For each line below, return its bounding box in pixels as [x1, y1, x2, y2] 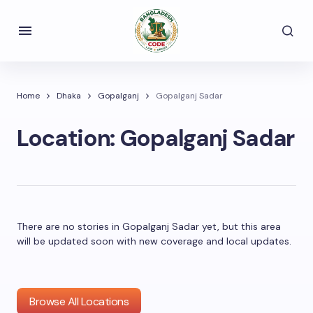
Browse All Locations [29, 294, 129, 309]
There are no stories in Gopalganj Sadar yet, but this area [17, 220, 281, 233]
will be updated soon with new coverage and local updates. [17, 235, 291, 247]
